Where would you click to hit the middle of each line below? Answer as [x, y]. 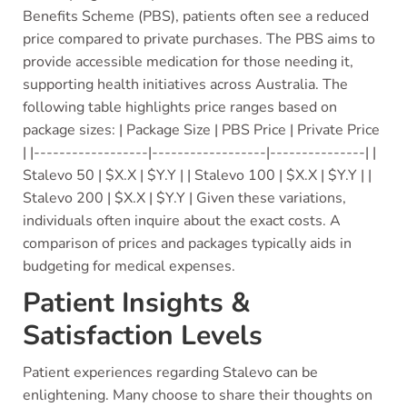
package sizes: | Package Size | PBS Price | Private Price [201, 130]
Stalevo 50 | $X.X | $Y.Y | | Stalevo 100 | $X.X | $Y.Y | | [197, 175]
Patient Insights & [137, 303]
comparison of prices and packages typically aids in [187, 243]
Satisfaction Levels [143, 336]
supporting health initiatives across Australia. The [185, 84]
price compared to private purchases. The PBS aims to [199, 39]
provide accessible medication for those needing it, [188, 62]
